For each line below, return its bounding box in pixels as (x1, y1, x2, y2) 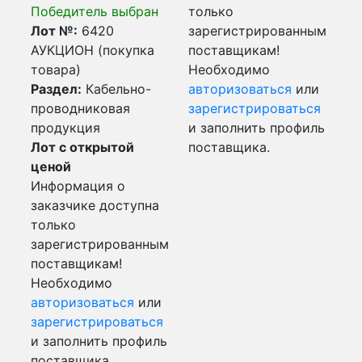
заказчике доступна (31, 197, 159, 213)
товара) (31, 61, 81, 78)
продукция (31, 120, 100, 136)
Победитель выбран (31, 3, 158, 19)
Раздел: (31, 81, 82, 97)
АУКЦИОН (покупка (31, 42, 154, 58)
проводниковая (31, 100, 130, 116)
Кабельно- (82, 81, 151, 97)
